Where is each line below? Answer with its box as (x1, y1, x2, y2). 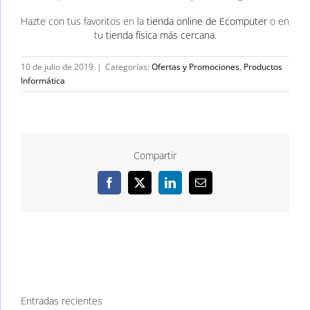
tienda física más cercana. (105, 28, 217, 42)
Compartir (134, 148, 176, 162)
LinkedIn (169, 181, 210, 193)
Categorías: (105, 61, 152, 73)
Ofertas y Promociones (152, 61, 239, 73)
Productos (244, 61, 282, 73)
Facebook (108, 181, 152, 193)
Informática (21, 75, 65, 87)
